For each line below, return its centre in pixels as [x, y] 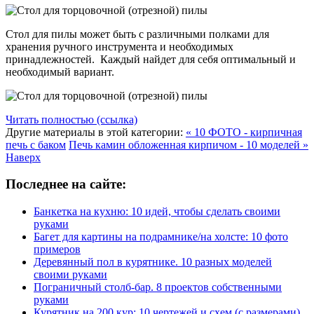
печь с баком [36, 144]
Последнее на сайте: [66, 184]
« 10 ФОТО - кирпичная [244, 132]
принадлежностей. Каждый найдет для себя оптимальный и [151, 59]
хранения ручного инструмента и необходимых [120, 46]
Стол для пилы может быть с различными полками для [137, 34]
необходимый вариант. [60, 71]
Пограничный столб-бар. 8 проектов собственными [158, 287]
